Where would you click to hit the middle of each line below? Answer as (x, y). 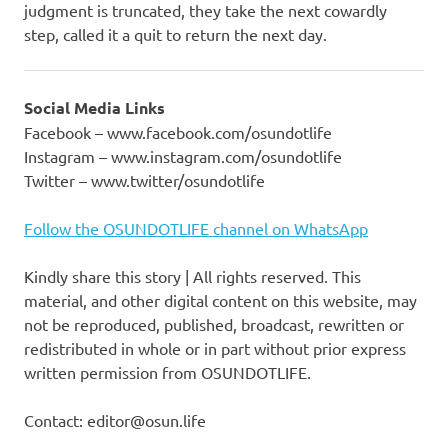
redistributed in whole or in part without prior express (215, 348)
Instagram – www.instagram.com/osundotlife (183, 156)
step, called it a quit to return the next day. (175, 34)
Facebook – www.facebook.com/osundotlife (178, 132)
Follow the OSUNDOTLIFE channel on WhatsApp (196, 228)
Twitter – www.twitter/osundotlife (144, 180)
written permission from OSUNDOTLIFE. (167, 372)
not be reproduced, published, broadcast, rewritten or (214, 324)
